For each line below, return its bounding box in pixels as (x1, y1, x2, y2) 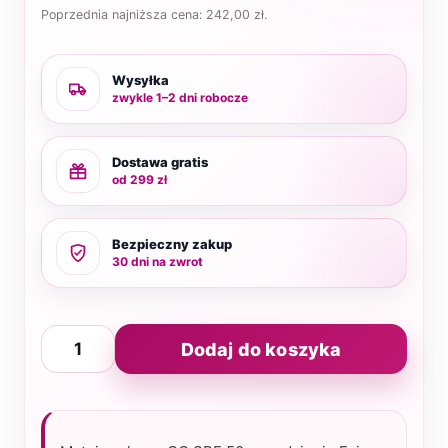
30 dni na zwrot (112, 254, 203, 269)
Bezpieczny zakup (112, 236, 232, 252)
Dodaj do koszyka (180, 338, 342, 360)
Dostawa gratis (112, 154, 208, 170)
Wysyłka (112, 72, 169, 88)
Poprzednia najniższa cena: (41, 7, 206, 22)
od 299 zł (112, 172, 167, 187)
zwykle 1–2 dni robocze (112, 90, 248, 105)
